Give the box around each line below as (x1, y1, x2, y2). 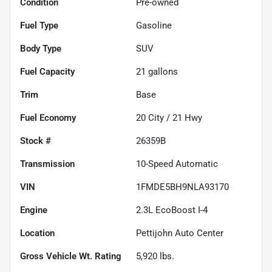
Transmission (20, 158, 75, 169)
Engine (20, 204, 47, 216)
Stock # (20, 135, 51, 146)
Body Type (20, 42, 61, 54)
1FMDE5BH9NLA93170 (136, 181, 229, 192)
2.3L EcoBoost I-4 (136, 204, 208, 216)
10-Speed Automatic (136, 158, 218, 169)
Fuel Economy (20, 112, 76, 123)
